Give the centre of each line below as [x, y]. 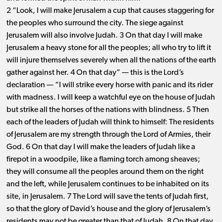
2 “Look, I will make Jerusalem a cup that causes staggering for [110, 11]
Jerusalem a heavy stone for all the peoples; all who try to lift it [109, 48]
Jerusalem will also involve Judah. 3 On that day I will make [104, 36]
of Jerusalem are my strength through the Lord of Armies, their [108, 135]
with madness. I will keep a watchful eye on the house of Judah [111, 98]
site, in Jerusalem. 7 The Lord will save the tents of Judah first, [107, 197]
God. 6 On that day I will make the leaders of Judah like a [101, 147]
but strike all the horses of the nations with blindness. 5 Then [108, 110]
